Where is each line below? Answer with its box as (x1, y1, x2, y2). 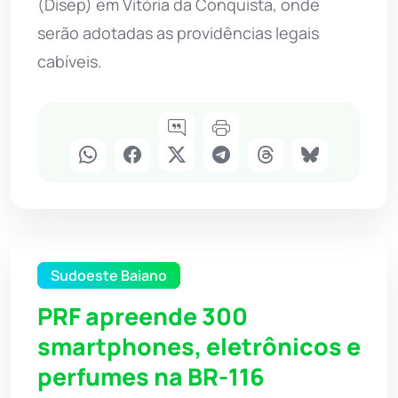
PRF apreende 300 (37, 300, 248, 333)
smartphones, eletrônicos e (37, 330, 361, 363)
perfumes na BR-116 (37, 361, 265, 394)
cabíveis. (37, 50, 102, 72)
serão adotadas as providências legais (37, 21, 319, 44)
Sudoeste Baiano (51, 265, 167, 285)
